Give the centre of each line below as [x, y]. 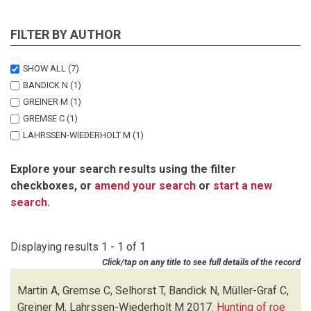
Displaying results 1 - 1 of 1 [78, 246]
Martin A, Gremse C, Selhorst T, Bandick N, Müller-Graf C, [153, 290]
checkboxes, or [52, 185]
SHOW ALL [44, 68]
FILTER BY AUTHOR [66, 34]
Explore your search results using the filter [123, 169]
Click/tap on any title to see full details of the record [201, 262]
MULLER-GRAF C [56, 168]
